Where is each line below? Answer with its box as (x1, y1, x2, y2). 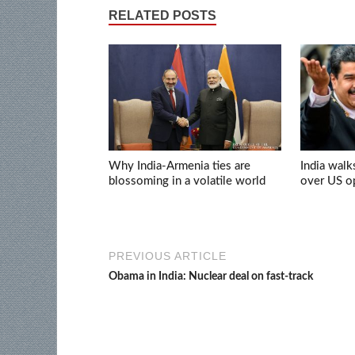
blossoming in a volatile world (109, 174, 265, 187)
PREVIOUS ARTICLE (109, 250, 227, 263)
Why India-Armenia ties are (109, 159, 250, 172)
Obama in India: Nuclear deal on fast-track (109, 271, 313, 283)
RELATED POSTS (109, 8, 216, 22)
